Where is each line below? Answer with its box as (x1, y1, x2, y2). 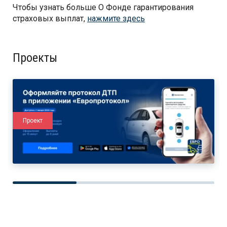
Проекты (13, 51, 57, 65)
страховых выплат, (13, 14, 87, 24)
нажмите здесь (87, 14, 145, 24)
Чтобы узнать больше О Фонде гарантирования (13, 3, 194, 13)
